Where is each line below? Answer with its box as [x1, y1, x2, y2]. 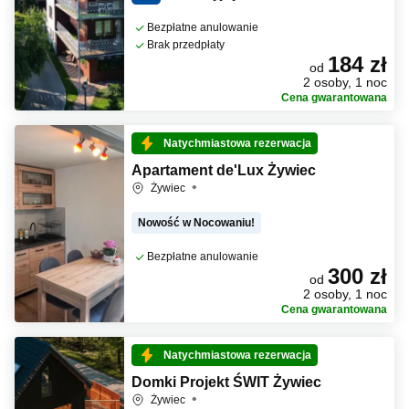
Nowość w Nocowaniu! [138, 216, 255, 229]
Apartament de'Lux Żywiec [131, 163, 316, 178]
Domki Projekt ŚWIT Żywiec [131, 374, 321, 390]
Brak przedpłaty [147, 38, 225, 51]
